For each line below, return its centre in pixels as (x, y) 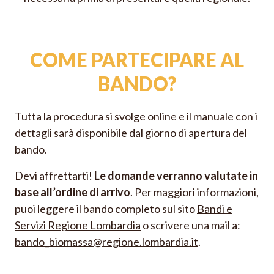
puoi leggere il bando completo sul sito (106, 209)
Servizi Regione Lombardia (78, 225)
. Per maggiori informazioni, (194, 192)
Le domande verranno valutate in (176, 176)
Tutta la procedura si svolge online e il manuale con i (136, 117)
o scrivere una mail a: (191, 225)
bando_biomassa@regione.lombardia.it (106, 242)
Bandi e (215, 209)
